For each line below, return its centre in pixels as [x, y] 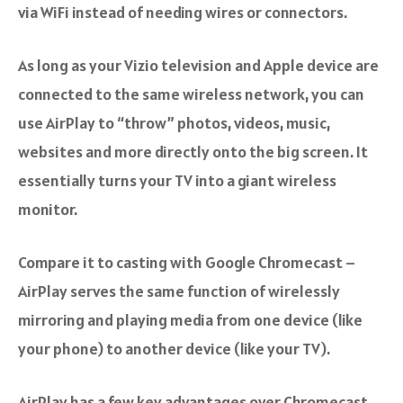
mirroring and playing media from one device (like [190, 320]
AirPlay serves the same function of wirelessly [179, 291]
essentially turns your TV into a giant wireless [177, 181]
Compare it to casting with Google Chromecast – [187, 263]
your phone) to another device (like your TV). [174, 349]
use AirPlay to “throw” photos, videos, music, [174, 123]
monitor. [48, 210]
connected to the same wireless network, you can [191, 94]
